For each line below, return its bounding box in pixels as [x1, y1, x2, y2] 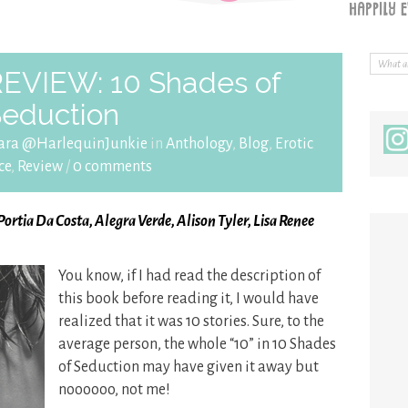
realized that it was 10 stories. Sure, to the [58, 313, 324, 330]
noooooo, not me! [58, 382, 170, 398]
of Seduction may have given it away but [58, 359, 319, 375]
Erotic [275, 136, 314, 152]
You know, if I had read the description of [58, 268, 321, 284]
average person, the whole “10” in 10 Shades [58, 336, 336, 352]
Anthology [166, 136, 233, 152]
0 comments [72, 158, 152, 175]
